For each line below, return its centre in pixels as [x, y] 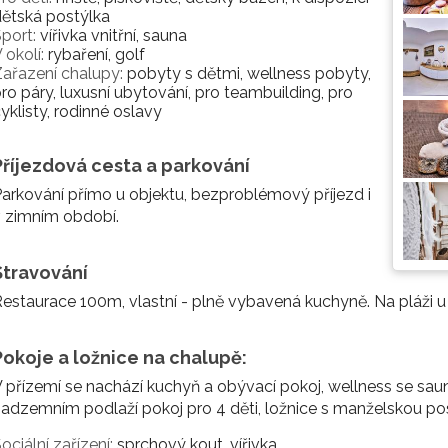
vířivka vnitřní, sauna [111, 35]
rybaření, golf [94, 54]
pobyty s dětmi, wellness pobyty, [247, 73]
